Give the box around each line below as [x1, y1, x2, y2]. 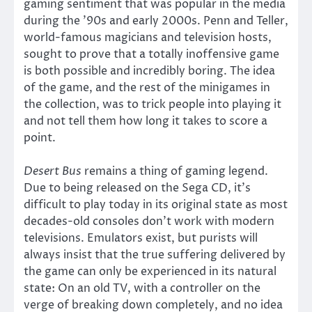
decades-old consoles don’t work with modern [24, 214, 274, 229]
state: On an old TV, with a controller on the [24, 281, 260, 296]
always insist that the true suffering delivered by [24, 247, 286, 263]
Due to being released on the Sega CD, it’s [24, 180, 251, 196]
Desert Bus [24, 164, 81, 179]
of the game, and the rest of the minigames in [24, 79, 270, 95]
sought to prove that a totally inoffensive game [24, 46, 279, 62]
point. [24, 130, 56, 146]
